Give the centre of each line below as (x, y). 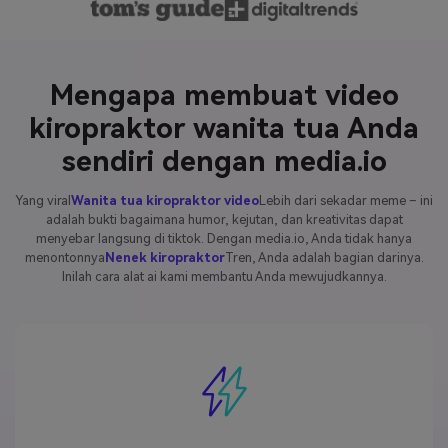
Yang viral (43, 200)
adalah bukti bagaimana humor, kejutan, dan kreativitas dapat (224, 219)
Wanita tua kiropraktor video (165, 200)
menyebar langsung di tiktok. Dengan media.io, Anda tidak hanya (224, 238)
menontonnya (64, 257)
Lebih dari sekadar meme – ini (346, 200)
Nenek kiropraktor (164, 257)
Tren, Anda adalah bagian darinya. (324, 257)
